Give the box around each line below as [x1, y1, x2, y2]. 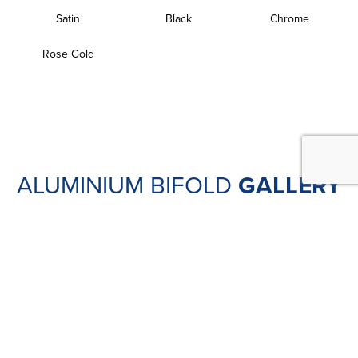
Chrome [270, 10, 310, 26]
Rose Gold [42, 45, 94, 62]
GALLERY [238, 167, 341, 202]
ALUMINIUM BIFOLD [17, 167, 238, 201]
